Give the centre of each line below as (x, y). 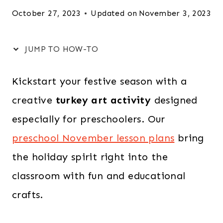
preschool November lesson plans (93, 138)
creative (34, 100)
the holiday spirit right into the (90, 157)
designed (174, 100)
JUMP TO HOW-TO (60, 49)
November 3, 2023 (175, 13)
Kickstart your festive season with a (100, 81)
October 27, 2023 (47, 13)
